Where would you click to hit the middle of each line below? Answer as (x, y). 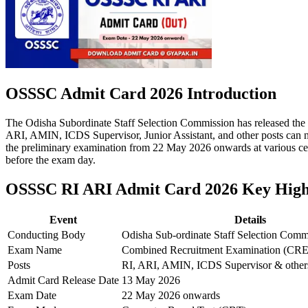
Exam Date (32, 296)
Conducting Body (46, 235)
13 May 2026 (151, 280)
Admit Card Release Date (63, 280)
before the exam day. (51, 159)
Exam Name (35, 250)
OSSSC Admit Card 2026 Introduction (141, 93)
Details (250, 220)
